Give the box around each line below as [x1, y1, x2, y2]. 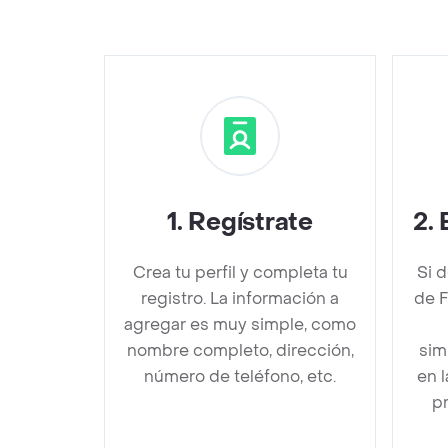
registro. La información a [141, 288, 339, 309]
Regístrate [188, 207, 313, 238]
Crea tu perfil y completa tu [132, 262, 348, 283]
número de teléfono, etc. [144, 366, 336, 387]
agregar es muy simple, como [124, 314, 356, 335]
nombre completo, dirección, [126, 340, 354, 361]
